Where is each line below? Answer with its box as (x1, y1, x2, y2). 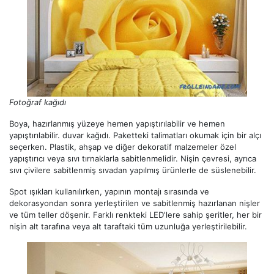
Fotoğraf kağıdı (9, 97, 66, 107)
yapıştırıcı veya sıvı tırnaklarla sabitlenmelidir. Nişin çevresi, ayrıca (9, 153, 256, 163)
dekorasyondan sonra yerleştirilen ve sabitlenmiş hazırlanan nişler (9, 198, 260, 208)
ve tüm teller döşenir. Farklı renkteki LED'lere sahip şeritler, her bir (9, 209, 262, 220)
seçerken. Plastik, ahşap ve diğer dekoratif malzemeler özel (9, 141, 236, 152)
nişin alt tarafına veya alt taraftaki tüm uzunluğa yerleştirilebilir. (9, 221, 247, 231)
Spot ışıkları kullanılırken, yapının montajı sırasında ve (9, 186, 209, 196)
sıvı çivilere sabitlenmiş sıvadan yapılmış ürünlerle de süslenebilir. (9, 165, 256, 175)
